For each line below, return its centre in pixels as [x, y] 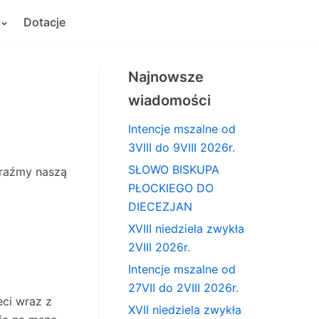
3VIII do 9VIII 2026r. [181, 147]
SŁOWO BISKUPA [173, 169]
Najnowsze [166, 77]
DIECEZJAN [160, 206]
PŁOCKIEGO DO [171, 188]
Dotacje [45, 22]
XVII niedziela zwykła [184, 310]
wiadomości [169, 100]
